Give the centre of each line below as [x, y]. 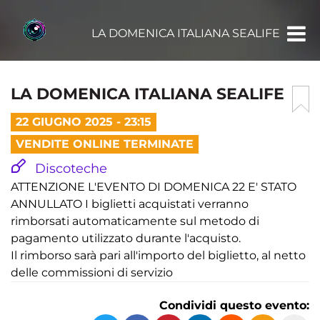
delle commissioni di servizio [92, 272]
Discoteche [69, 169]
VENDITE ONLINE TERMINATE [105, 144]
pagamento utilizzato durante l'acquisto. [126, 238]
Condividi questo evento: [234, 305]
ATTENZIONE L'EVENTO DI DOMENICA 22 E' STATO [154, 187]
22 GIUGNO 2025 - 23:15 [84, 122]
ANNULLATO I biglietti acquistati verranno [130, 204]
